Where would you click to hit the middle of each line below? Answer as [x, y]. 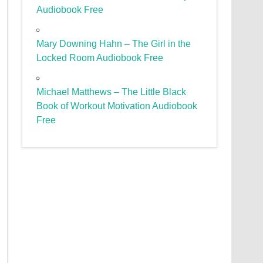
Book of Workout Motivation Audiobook [117, 106]
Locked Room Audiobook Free [100, 58]
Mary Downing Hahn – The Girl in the [114, 44]
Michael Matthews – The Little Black [112, 92]
